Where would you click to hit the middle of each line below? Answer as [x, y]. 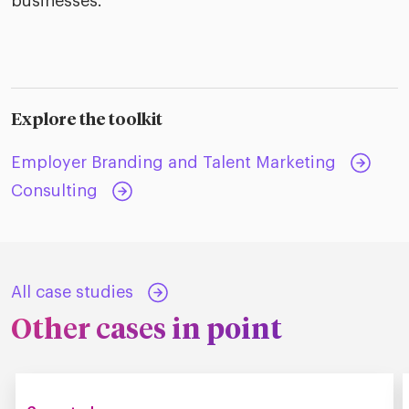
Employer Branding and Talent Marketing [173, 163]
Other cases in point [147, 330]
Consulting [54, 191]
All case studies [72, 292]
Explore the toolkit [87, 121]
